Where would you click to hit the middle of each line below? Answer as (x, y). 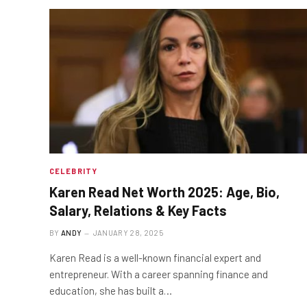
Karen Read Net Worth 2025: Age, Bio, (164, 192)
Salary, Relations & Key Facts (138, 211)
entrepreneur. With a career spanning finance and (159, 274)
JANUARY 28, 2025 (128, 233)
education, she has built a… (111, 291)
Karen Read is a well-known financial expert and (155, 258)
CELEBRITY (73, 171)
